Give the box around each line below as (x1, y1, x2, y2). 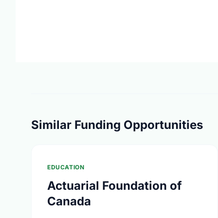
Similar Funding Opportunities (31, 118, 203, 132)
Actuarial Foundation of (47, 179, 182, 193)
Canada (47, 194, 91, 208)
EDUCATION (47, 163, 85, 171)
